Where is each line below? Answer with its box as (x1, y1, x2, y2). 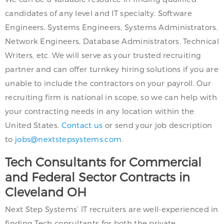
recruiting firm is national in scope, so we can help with (5, 92, 217, 101)
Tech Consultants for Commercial (5, 154, 201, 169)
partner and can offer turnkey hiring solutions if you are (5, 64, 219, 73)
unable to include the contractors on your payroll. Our (5, 78, 211, 87)
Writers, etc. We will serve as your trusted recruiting (5, 50, 201, 59)
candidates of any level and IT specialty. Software (5, 8, 192, 17)
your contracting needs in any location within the (5, 106, 194, 115)
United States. (5, 120, 61, 129)
